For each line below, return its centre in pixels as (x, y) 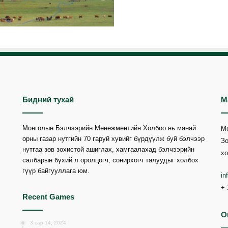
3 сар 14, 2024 (48, 222)
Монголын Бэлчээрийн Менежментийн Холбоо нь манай (109, 128)
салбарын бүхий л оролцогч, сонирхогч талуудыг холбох (110, 160)
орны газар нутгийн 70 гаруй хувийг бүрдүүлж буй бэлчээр (113, 138)
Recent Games (48, 196)
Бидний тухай (48, 99)
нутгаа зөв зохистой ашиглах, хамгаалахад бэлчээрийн (108, 149)
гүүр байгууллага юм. (56, 170)
